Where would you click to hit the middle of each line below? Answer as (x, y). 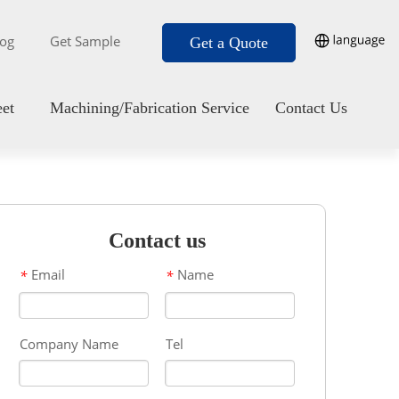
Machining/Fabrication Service (149, 108)
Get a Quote (229, 43)
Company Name (69, 343)
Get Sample (85, 41)
